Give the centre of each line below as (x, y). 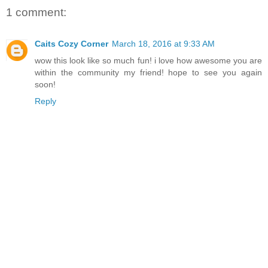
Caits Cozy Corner (71, 43)
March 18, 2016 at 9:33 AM (163, 43)
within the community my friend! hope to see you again (148, 72)
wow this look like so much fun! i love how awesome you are (148, 60)
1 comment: (36, 13)
